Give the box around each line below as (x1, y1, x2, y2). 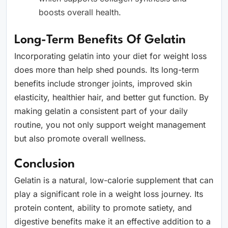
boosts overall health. (39, 7, 121, 17)
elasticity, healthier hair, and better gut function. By (14, 92, 209, 102)
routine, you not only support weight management (14, 120, 206, 130)
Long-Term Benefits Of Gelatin (14, 34, 186, 46)
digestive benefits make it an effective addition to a (14, 216, 211, 226)
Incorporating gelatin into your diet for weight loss (14, 51, 207, 61)
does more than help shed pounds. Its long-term (14, 65, 199, 75)
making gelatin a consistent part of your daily (14, 106, 188, 116)
